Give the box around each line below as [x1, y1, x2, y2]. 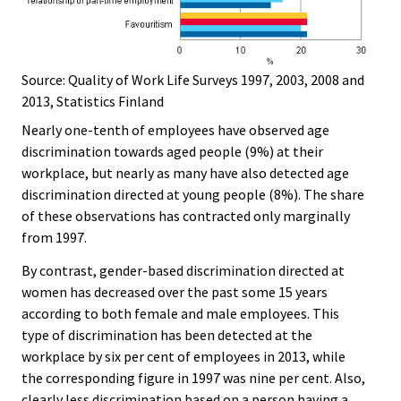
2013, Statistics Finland [21, 92, 164, 111]
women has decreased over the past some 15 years [21, 282, 328, 301]
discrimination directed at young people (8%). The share [21, 185, 364, 204]
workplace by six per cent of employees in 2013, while [21, 346, 346, 365]
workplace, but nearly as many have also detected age [21, 164, 349, 183]
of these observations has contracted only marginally [21, 207, 350, 226]
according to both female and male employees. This [21, 303, 339, 322]
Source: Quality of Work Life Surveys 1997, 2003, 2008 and [21, 71, 364, 90]
